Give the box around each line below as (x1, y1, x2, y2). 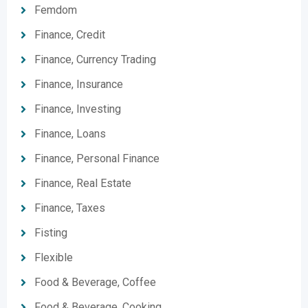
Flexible (34, 251, 73, 264)
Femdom (34, 3, 77, 16)
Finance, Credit (34, 28, 105, 41)
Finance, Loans (34, 127, 106, 140)
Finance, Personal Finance (34, 152, 159, 165)
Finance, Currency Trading (34, 53, 156, 66)
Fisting (34, 226, 67, 239)
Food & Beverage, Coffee (34, 276, 156, 289)
